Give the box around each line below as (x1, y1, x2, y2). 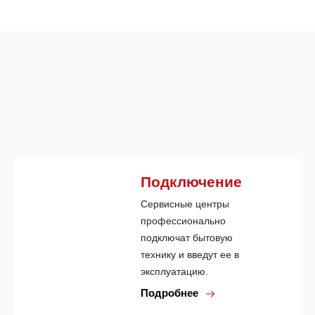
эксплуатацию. (141, 265, 208, 277)
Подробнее (141, 286, 201, 299)
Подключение (141, 173, 242, 190)
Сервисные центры (141, 198, 229, 210)
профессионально (141, 214, 226, 226)
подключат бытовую (141, 231, 233, 243)
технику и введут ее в (141, 248, 239, 260)
